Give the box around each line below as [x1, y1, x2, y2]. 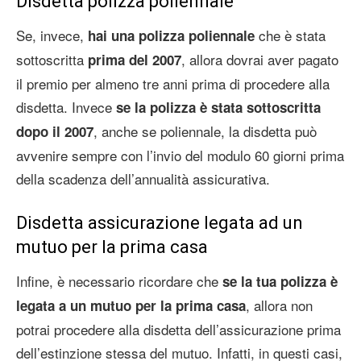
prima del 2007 [88, 49, 181, 69]
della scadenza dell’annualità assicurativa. [16, 168, 270, 189]
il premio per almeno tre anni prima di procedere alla [16, 73, 330, 93]
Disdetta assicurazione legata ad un [16, 212, 303, 233]
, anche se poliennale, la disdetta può [93, 120, 317, 141]
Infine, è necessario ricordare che [16, 270, 222, 291]
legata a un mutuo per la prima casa [16, 295, 246, 315]
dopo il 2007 [16, 121, 93, 141]
